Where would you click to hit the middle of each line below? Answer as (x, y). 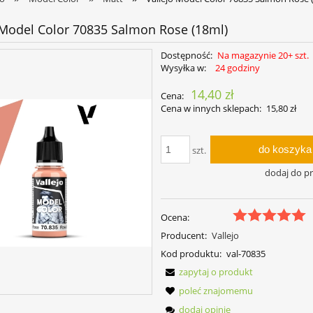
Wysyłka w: (184, 68)
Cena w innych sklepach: (211, 109)
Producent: (184, 235)
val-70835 (246, 253)
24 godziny (237, 68)
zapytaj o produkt (216, 271)
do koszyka (285, 150)
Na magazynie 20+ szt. (263, 56)
